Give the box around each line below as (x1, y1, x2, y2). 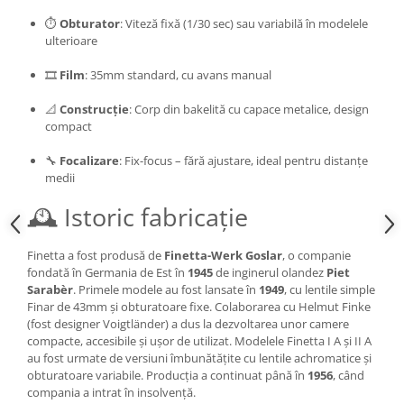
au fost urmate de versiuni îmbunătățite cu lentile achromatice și (27, 350, 372, 367)
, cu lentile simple (284, 281, 375, 298)
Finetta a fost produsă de (27, 247, 164, 264)
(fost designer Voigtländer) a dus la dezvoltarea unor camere (27, 316, 349, 333)
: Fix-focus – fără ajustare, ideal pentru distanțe (119, 152, 368, 170)
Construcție (60, 101, 129, 118)
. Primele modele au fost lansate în (73, 281, 259, 298)
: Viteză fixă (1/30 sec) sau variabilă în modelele (120, 15, 368, 32)
